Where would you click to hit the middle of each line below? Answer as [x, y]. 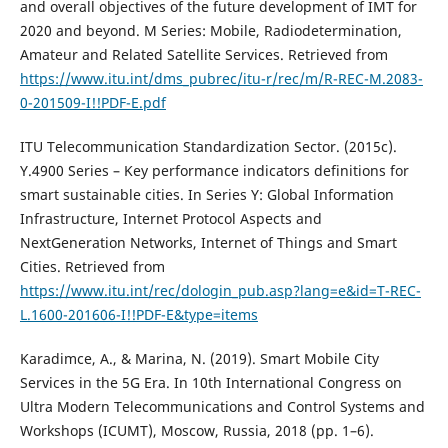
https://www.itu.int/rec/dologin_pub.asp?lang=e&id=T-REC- [220, 291]
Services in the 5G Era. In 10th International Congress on [210, 383]
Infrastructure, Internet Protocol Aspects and [170, 219]
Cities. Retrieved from [92, 267]
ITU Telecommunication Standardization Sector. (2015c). [208, 147]
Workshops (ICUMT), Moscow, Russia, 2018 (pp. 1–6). [196, 431]
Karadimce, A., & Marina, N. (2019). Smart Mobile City [199, 359]
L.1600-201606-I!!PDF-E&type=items [138, 315]
